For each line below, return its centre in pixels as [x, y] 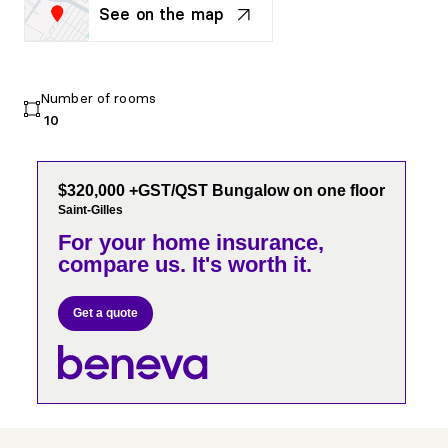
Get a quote [105, 313]
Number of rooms [98, 98]
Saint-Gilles [90, 210]
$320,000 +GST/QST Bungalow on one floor [221, 190]
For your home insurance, [190, 242]
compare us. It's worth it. [184, 264]
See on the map [162, 14]
